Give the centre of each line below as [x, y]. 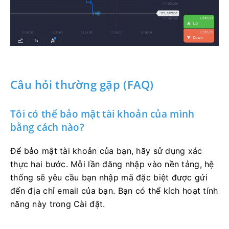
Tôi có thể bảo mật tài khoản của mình [102, 114]
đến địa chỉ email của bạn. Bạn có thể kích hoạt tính [114, 190]
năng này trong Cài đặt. [58, 204]
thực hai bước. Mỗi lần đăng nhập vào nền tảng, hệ [112, 164]
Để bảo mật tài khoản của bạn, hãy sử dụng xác [106, 151]
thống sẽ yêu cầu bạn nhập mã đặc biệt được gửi [109, 177]
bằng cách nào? [47, 127]
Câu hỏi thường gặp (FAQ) [82, 84]
